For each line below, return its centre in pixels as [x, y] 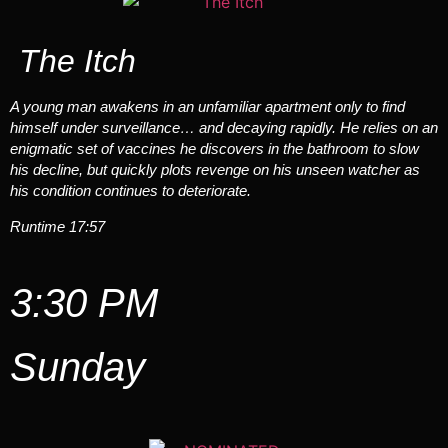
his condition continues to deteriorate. [130, 191]
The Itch [73, 61]
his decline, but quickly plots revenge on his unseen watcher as [215, 170]
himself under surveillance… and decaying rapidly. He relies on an [224, 128]
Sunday [77, 367]
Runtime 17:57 [57, 226]
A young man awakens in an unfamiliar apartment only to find [207, 107]
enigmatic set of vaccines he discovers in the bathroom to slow [214, 149]
